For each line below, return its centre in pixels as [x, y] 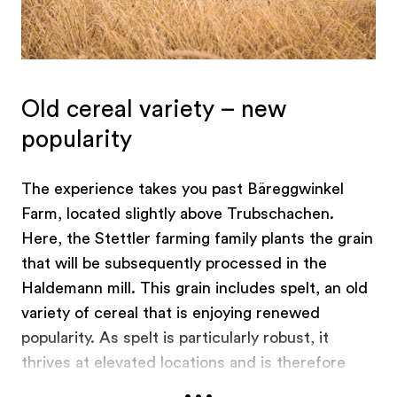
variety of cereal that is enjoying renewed [171, 313]
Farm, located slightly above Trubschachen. [178, 214]
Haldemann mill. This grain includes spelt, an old [195, 288]
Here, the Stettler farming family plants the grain [197, 239]
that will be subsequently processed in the [174, 264]
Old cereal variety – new [154, 110]
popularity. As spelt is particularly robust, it [175, 338]
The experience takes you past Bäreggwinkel [183, 189]
